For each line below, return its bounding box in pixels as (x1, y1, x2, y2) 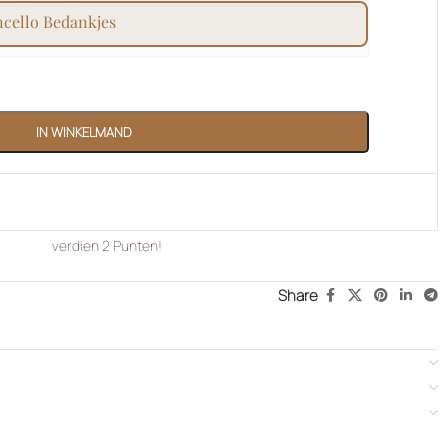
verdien (52, 236, 102, 256)
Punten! (110, 236, 162, 256)
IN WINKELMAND (35, 122, 131, 141)
